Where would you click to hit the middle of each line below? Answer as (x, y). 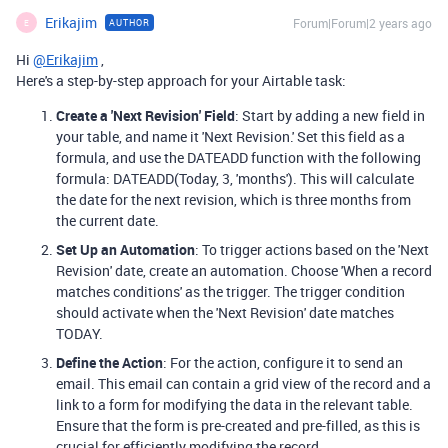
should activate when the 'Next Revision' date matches (225, 312)
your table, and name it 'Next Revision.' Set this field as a (230, 136)
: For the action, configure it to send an (283, 362)
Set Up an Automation (125, 249)
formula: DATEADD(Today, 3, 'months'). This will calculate (235, 178)
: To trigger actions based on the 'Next (312, 249)
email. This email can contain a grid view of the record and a (243, 383)
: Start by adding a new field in (330, 115)
